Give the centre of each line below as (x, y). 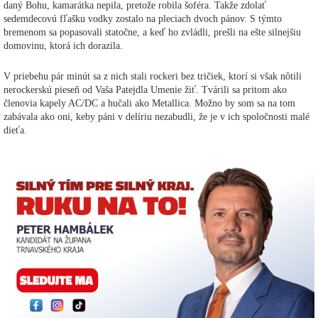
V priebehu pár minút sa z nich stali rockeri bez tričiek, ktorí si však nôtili (153, 76)
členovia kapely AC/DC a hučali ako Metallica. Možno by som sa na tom (149, 103)
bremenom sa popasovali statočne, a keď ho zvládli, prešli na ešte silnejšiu (152, 32)
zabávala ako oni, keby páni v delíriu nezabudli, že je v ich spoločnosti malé (157, 116)
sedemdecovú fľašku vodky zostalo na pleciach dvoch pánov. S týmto (143, 18)
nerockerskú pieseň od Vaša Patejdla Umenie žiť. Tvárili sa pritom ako (145, 89)
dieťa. (15, 130)
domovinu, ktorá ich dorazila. (63, 45)
